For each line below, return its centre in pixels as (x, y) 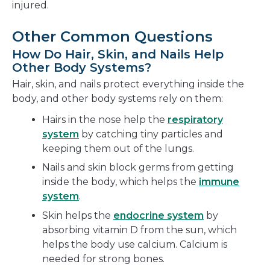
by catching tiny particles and (151, 134)
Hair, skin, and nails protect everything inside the (128, 84)
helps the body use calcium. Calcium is (135, 244)
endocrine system (159, 215)
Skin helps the (78, 215)
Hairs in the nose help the (105, 119)
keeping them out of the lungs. (118, 148)
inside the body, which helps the (121, 182)
